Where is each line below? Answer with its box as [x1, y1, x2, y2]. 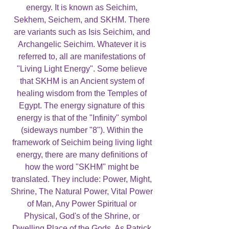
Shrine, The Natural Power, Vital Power [11, 187, 153, 196]
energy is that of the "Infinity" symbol [16, 113, 147, 122]
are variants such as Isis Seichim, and [13, 27, 150, 36]
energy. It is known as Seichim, [26, 3, 138, 12]
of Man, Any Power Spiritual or [27, 199, 136, 208]
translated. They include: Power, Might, [12, 174, 152, 184]
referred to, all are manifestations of [18, 52, 145, 61]
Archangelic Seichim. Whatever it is [17, 39, 146, 49]
